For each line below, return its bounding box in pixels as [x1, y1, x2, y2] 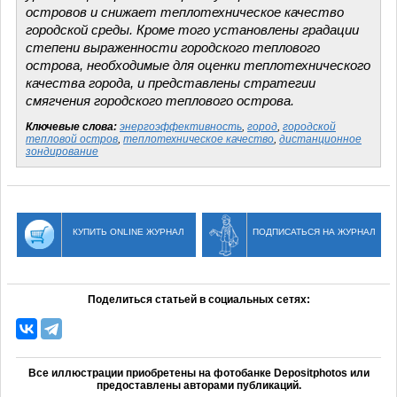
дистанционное [279, 132, 362, 145]
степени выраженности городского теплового [26, 40, 320, 55]
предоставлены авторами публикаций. [96, 378, 301, 392]
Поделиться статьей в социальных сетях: [87, 292, 310, 306]
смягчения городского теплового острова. [26, 93, 294, 108]
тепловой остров [26, 132, 118, 145]
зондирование [26, 144, 98, 158]
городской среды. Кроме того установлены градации [26, 22, 359, 37]
